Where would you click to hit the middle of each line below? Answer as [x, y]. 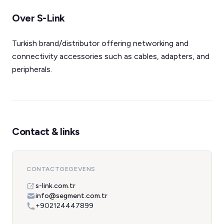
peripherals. [32, 69]
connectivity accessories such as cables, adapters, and [111, 56]
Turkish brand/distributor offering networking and [100, 43]
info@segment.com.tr [71, 196]
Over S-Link [38, 18]
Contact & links [46, 131]
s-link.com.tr [55, 186]
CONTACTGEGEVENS [61, 169]
